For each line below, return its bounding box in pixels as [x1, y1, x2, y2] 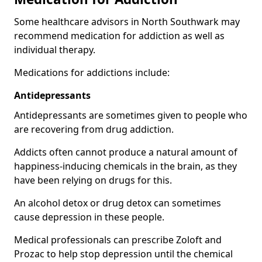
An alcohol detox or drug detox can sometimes [14, 196, 221, 209]
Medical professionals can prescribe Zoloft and [14, 233, 222, 246]
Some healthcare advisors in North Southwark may [14, 15, 240, 28]
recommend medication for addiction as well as [14, 29, 225, 42]
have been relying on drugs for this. [14, 173, 172, 187]
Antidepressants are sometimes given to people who [14, 108, 247, 122]
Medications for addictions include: [14, 65, 170, 79]
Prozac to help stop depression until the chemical [14, 247, 233, 260]
